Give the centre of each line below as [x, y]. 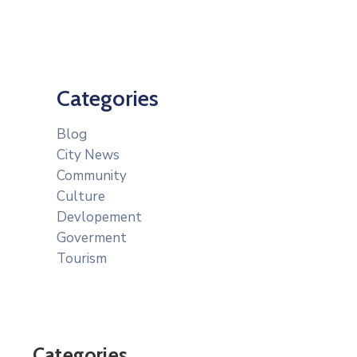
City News [88, 155]
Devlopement [99, 217]
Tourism [82, 259]
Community [92, 176]
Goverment [92, 238]
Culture [81, 196]
